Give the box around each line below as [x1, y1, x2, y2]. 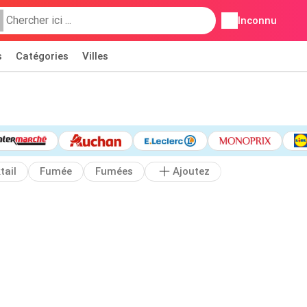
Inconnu [237, 14, 277, 27]
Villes [82, 50, 108, 62]
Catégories [16, 50, 69, 62]
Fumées [95, 165, 133, 178]
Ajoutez [173, 165, 210, 178]
